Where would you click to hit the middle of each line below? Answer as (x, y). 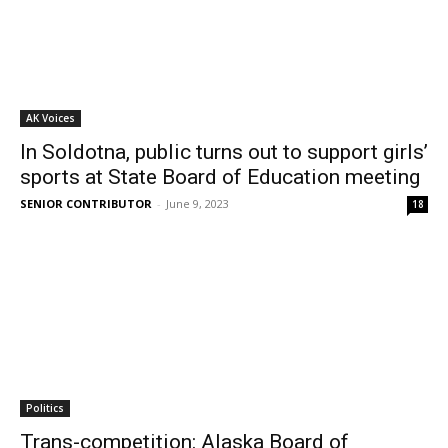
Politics (45, 408)
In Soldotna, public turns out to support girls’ (224, 152)
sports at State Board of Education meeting (220, 177)
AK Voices (50, 118)
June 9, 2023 (197, 203)
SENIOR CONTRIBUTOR (86, 203)
